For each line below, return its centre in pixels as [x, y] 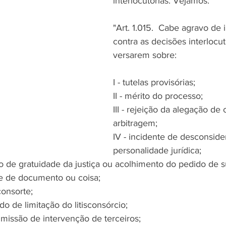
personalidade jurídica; [157, 150]
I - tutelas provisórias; [154, 82]
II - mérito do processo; [158, 96]
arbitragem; [135, 123]
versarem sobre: [145, 55]
